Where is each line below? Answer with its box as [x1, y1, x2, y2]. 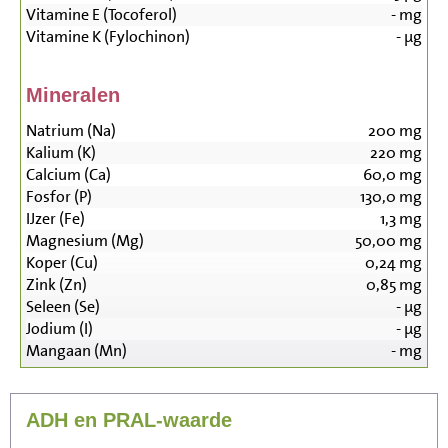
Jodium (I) [26, 318, 93, 340]
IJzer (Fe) [26, 208, 85, 230]
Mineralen [26, 84, 120, 107]
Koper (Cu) [26, 252, 98, 274]
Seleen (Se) [26, 296, 100, 318]
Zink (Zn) [26, 274, 87, 296]
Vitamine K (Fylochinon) [26, 26, 190, 48]
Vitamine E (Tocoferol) [26, 4, 177, 26]
